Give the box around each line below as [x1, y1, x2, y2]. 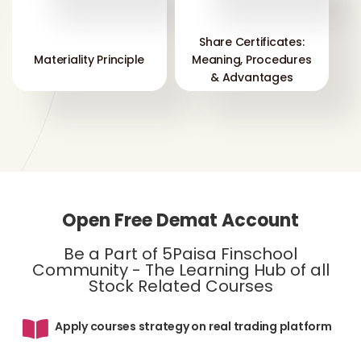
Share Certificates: [199, 33, 305, 50]
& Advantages [210, 68, 293, 85]
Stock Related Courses [88, 275, 273, 297]
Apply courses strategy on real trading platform [55, 318, 332, 334]
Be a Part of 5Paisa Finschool [64, 243, 297, 265]
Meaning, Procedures [192, 51, 312, 68]
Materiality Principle [34, 51, 145, 68]
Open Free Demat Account [62, 208, 299, 233]
